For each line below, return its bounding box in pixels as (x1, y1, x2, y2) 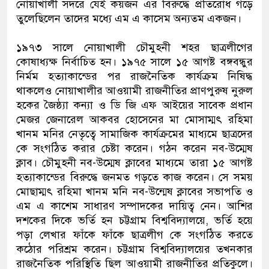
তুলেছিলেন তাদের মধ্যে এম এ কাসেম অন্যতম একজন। (16, 12, 241, 26)
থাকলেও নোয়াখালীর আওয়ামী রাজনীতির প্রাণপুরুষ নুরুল (16, 84, 253, 98)
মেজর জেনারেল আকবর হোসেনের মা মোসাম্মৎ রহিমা (16, 113, 253, 127)
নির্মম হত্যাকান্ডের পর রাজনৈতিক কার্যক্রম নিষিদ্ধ (16, 70, 253, 83)
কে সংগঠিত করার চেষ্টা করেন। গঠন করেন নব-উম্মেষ (16, 142, 253, 156)
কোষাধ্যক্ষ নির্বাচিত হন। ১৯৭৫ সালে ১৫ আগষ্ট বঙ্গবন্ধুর (16, 55, 253, 69)
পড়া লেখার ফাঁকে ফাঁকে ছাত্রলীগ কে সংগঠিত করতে (16, 228, 253, 242)
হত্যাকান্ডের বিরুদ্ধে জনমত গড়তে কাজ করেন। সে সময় (16, 171, 253, 184)
